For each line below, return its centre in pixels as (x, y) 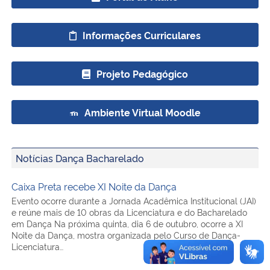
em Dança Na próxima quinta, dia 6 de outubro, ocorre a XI (127, 212)
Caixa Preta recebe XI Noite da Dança (94, 174)
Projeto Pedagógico (142, 62)
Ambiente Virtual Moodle (142, 100)
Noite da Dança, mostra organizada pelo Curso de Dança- (126, 223)
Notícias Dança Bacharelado (80, 146)
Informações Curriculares (142, 23)
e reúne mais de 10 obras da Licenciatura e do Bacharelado (129, 200)
